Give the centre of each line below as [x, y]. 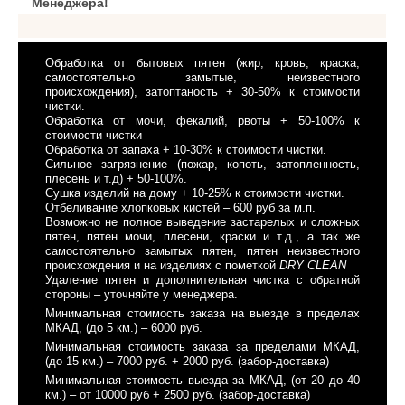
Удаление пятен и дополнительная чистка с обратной [202, 280]
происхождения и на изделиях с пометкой [162, 266]
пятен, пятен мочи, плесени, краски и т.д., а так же [202, 237]
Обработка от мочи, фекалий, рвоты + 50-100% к [202, 121]
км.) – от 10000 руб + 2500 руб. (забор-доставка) [178, 395]
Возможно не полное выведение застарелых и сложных [202, 222]
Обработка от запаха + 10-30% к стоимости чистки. [186, 150]
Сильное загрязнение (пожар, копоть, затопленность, [202, 165]
